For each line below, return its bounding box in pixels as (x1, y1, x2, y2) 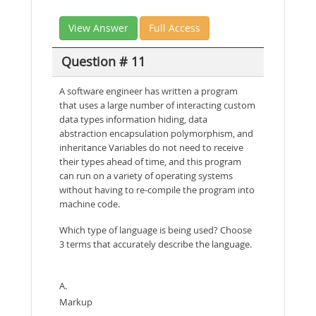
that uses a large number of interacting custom (59, 98, 255, 111)
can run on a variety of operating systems (59, 169, 233, 182)
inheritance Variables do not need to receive (59, 140, 243, 154)
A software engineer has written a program (59, 84, 238, 97)
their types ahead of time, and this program (59, 154, 241, 168)
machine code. (59, 197, 120, 210)
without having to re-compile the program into (59, 183, 255, 196)
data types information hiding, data (59, 112, 207, 126)
